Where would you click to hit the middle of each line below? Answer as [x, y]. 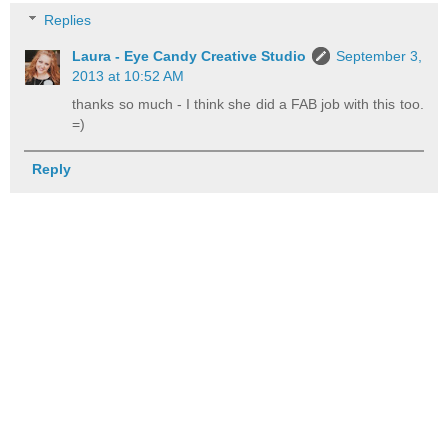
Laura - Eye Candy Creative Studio [189, 55]
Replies [68, 19]
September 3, [379, 55]
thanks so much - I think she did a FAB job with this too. [248, 103]
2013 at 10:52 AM [128, 75]
